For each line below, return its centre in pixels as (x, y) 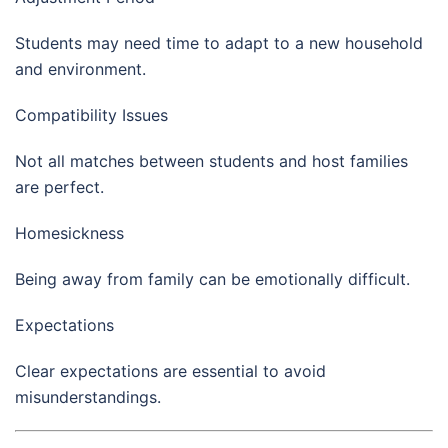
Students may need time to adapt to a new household (219, 42)
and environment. (80, 68)
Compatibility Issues (91, 114)
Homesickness (69, 232)
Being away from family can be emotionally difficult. (212, 278)
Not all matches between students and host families (211, 160)
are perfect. (59, 186)
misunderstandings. (88, 396)
